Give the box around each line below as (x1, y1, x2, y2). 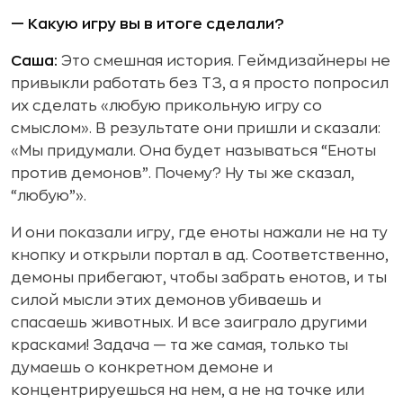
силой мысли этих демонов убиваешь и (11, 293, 321, 308)
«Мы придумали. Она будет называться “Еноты (11, 144, 376, 158)
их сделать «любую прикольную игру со (11, 99, 322, 113)
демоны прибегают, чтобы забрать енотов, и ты (11, 271, 387, 285)
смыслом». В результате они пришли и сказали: (11, 121, 381, 136)
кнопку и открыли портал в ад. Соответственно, (11, 248, 389, 263)
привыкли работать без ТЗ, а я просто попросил (11, 76, 389, 91)
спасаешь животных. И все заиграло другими (11, 316, 367, 330)
